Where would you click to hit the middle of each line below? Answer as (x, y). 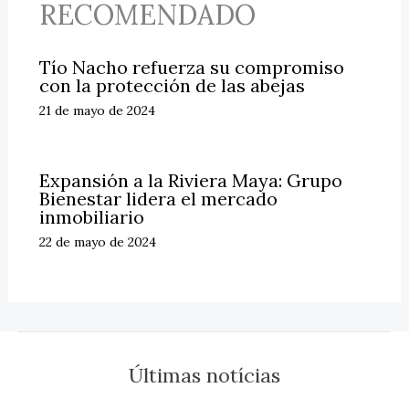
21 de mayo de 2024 (97, 111)
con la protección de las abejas (172, 86)
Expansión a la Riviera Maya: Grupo (190, 181)
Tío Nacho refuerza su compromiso (191, 68)
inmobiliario (91, 217)
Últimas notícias (204, 376)
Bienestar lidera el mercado (158, 199)
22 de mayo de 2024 (97, 242)
